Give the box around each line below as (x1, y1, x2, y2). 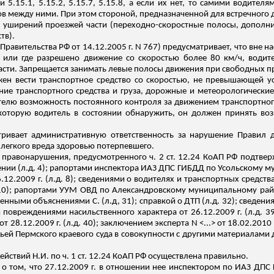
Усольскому (217, 164, 263, 173)
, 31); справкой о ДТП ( (117, 197, 206, 206)
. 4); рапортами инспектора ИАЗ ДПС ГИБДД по (33, 164, 218, 173)
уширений (2, 21, 43, 30)
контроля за (125, 98, 172, 107)
